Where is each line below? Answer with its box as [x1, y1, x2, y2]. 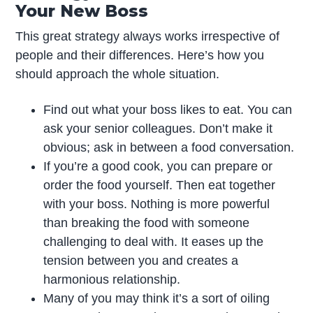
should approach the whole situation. [15, 66, 220, 81]
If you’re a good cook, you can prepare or [43, 159, 273, 174]
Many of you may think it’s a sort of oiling [43, 291, 270, 306]
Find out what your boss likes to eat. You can [43, 103, 293, 117]
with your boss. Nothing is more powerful [43, 197, 270, 212]
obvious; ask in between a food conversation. [43, 140, 295, 155]
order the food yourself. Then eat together [43, 178, 276, 193]
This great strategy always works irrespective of [15, 29, 280, 43]
